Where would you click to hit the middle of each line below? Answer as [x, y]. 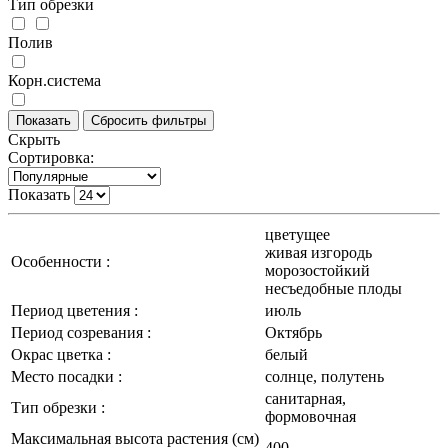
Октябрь [293, 332]
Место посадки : [66, 376]
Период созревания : [81, 332]
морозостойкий [317, 270]
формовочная [310, 416]
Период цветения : [74, 310]
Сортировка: [51, 157]
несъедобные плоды [333, 288]
